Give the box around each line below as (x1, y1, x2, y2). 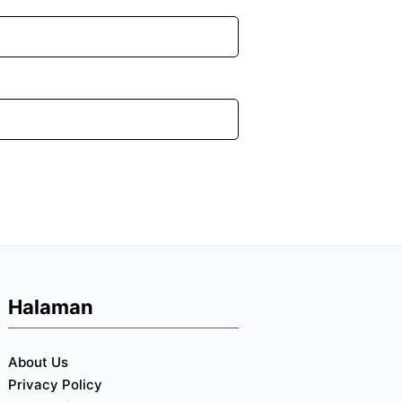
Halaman (7, 294, 93, 319)
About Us (7, 353, 68, 371)
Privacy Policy (7, 375, 102, 393)
